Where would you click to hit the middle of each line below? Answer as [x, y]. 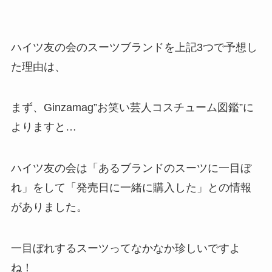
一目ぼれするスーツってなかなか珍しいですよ [125, 249]
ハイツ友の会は [49, 168]
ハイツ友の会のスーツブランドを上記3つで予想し [134, 47]
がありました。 [49, 207]
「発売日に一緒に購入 [120, 188]
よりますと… [43, 127]
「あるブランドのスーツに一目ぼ [169, 168]
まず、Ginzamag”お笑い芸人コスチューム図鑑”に [132, 108]
